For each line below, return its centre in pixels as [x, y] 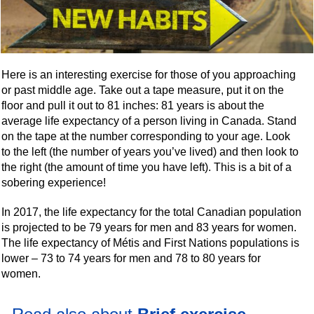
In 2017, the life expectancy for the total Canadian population [152, 212]
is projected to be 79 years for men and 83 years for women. [149, 227]
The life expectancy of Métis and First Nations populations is [151, 243]
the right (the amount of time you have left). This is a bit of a [147, 167]
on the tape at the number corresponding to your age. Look [146, 136]
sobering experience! [54, 182]
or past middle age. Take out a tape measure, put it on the [143, 90]
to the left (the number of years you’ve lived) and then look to [150, 151]
